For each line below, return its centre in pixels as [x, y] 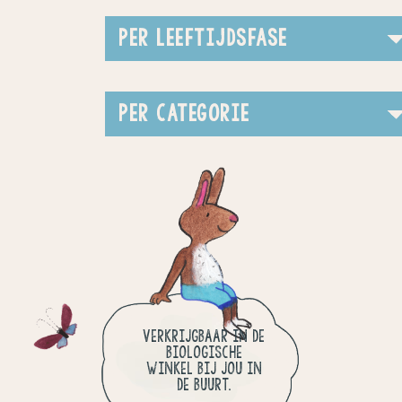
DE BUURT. [204, 385]
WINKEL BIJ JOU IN [204, 368]
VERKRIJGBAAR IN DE [204, 336]
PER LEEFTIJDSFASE [203, 38]
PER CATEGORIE [184, 114]
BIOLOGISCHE [204, 352]
